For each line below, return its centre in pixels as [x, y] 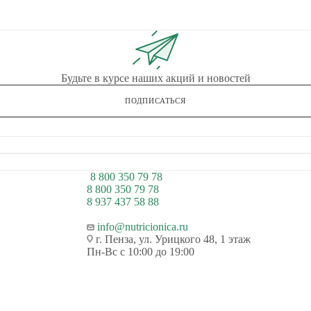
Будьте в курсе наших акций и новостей [155, 78]
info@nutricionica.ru [143, 226]
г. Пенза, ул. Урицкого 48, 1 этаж [172, 239]
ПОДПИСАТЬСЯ [155, 100]
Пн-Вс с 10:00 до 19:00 [141, 251]
